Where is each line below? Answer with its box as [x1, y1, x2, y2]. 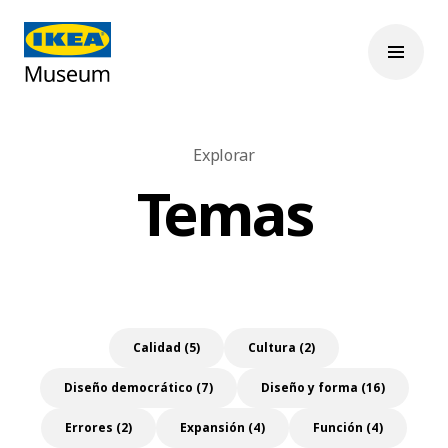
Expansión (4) [180, 419, 265, 436]
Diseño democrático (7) [63, 379, 213, 396]
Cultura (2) [248, 339, 315, 356]
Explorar [193, 144, 255, 166]
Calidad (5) [133, 339, 200, 356]
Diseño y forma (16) [260, 379, 385, 396]
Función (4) [313, 419, 383, 436]
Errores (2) [65, 419, 132, 436]
